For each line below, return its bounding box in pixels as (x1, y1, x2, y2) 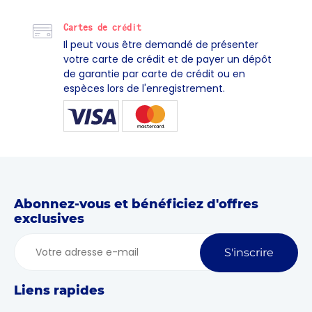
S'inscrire (224, 246, 274, 260)
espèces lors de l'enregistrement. (63, 81, 225, 96)
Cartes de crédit (63, 22, 141, 33)
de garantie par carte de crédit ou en (63, 67, 245, 81)
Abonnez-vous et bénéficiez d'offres (14, 196, 258, 212)
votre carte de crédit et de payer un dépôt (63, 52, 272, 67)
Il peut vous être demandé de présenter (63, 38, 258, 52)
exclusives (14, 211, 84, 227)
